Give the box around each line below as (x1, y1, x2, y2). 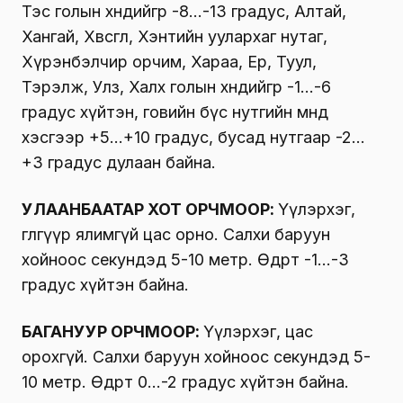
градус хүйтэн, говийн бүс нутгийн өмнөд (22, 102, 328, 121)
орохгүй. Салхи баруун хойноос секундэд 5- (22, 346, 371, 366)
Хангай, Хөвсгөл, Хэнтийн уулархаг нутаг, (22, 26, 327, 46)
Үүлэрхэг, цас (203, 321, 313, 341)
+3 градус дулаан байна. (22, 152, 216, 172)
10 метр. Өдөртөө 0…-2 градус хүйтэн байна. (22, 372, 349, 391)
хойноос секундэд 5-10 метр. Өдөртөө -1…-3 (22, 249, 349, 269)
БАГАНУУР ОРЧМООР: (22, 321, 203, 341)
